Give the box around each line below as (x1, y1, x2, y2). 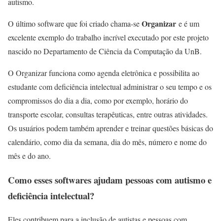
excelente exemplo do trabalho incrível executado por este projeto (8, 32, 209, 42)
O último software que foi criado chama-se (8, 18, 142, 29)
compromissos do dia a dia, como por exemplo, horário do (8, 95, 188, 106)
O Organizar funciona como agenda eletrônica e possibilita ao (8, 68, 199, 78)
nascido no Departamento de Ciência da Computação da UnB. (8, 46, 202, 56)
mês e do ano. (8, 150, 51, 161)
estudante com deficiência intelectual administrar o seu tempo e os (8, 81, 212, 92)
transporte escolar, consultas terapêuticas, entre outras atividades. (8, 109, 208, 119)
